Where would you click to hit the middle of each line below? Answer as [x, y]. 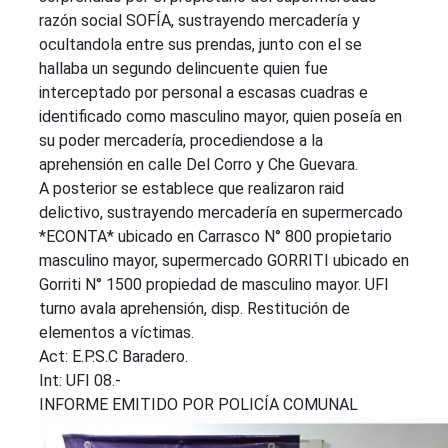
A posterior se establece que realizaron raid [191, 188]
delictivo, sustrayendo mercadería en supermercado [221, 212]
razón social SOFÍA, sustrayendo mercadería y [199, 20]
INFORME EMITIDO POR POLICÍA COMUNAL [198, 404]
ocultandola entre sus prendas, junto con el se [200, 44]
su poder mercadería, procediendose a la [181, 140]
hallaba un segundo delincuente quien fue [183, 68]
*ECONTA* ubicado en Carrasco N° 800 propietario [215, 236]
